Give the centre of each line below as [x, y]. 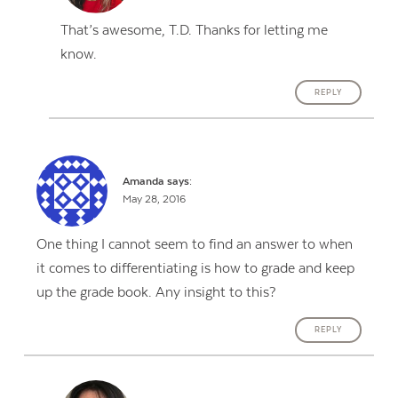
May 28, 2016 [155, 199]
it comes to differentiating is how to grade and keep [195, 268]
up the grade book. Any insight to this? [155, 292]
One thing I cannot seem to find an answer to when [194, 244]
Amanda [144, 181]
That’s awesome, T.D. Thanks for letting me [195, 31]
